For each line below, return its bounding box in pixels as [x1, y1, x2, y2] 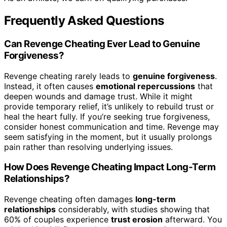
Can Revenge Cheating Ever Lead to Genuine [4, 38, 200, 50]
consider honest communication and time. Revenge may [4, 121, 219, 132]
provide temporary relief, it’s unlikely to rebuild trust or [4, 101, 214, 111]
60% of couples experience [4, 214, 111, 225]
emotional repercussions [96, 81, 195, 91]
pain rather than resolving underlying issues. [4, 141, 173, 152]
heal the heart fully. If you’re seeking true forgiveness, [4, 111, 210, 122]
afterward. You [163, 214, 222, 225]
